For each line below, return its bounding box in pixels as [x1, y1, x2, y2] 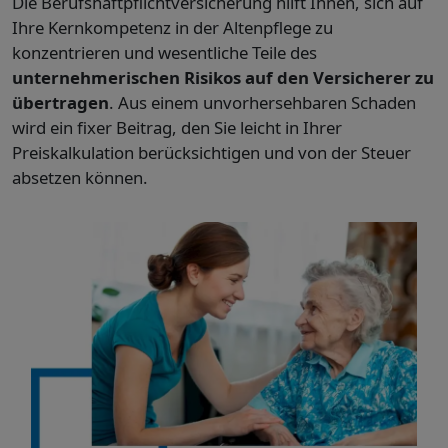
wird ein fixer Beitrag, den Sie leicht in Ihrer [12, 116, 342, 140]
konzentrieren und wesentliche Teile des [12, 41, 317, 65]
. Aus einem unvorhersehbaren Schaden [109, 91, 416, 115]
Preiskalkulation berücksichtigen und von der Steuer [12, 141, 411, 165]
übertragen [12, 91, 109, 115]
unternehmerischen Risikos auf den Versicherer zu [12, 66, 434, 90]
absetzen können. [12, 166, 148, 190]
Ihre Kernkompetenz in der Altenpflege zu [12, 16, 333, 40]
